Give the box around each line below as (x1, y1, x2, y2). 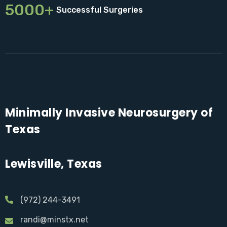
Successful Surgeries (56, 5, 143, 15)
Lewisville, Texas (5, 156, 102, 172)
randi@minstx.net (20, 214, 89, 224)
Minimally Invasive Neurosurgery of (5, 104, 213, 121)
